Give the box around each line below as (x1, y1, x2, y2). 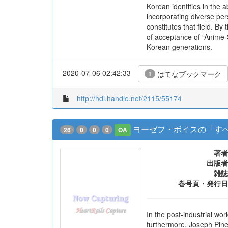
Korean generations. (147, 42, 212, 52)
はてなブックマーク (155, 69, 221, 79)
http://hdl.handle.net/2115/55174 (77, 93, 182, 103)
